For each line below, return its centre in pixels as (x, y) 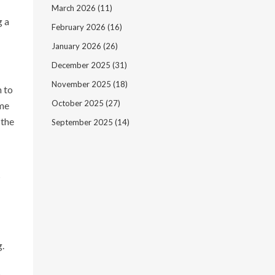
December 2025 (82, 65)
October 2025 (78, 103)
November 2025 (82, 84)
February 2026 (79, 27)
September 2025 (83, 122)
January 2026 (77, 46)
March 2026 (74, 8)
